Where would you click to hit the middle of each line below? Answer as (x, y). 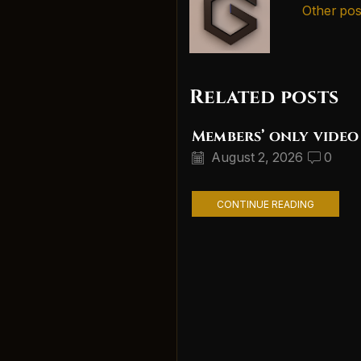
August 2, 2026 (255, 158)
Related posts (264, 97)
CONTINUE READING (265, 204)
